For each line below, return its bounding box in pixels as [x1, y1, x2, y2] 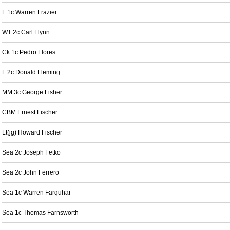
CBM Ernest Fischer [2, 109, 57, 116]
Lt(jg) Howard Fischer [2, 129, 62, 136]
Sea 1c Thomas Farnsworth [2, 209, 79, 216]
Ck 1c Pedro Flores [2, 49, 55, 56]
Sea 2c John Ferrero [2, 169, 59, 176]
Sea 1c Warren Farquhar [2, 189, 71, 196]
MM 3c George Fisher [2, 89, 62, 96]
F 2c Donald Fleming [2, 69, 60, 76]
